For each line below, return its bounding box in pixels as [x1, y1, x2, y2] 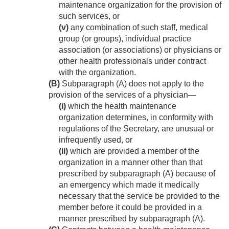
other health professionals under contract [59, 57, 206, 66]
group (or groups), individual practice [59, 34, 191, 43]
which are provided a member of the [68, 147, 199, 156]
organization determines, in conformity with [59, 113, 213, 122]
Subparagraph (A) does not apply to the [60, 79, 204, 88]
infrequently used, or [59, 135, 132, 145]
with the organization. [59, 68, 136, 77]
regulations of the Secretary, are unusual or [59, 124, 214, 133]
